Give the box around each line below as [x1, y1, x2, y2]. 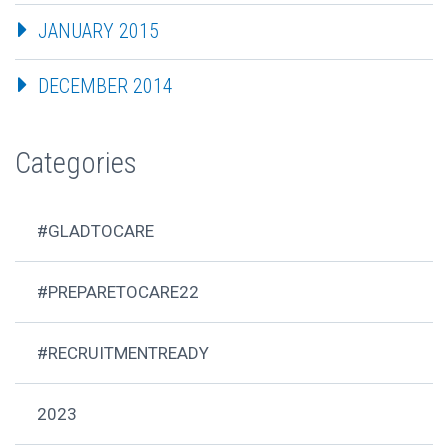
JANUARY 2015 [38, 19, 159, 44]
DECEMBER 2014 [38, 74, 173, 99]
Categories [15, 145, 137, 180]
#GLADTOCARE [37, 221, 155, 242]
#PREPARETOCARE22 [37, 282, 200, 303]
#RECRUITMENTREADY [37, 343, 210, 364]
